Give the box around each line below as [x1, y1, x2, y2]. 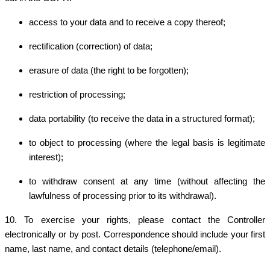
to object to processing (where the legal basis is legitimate [29, 137, 265, 148]
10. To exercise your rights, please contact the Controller [5, 215, 265, 225]
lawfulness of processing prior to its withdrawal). [29, 190, 216, 201]
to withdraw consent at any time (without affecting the [29, 176, 265, 186]
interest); [29, 152, 63, 162]
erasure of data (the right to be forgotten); [29, 65, 189, 75]
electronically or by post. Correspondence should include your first [5, 229, 265, 239]
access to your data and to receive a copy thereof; [29, 17, 225, 27]
